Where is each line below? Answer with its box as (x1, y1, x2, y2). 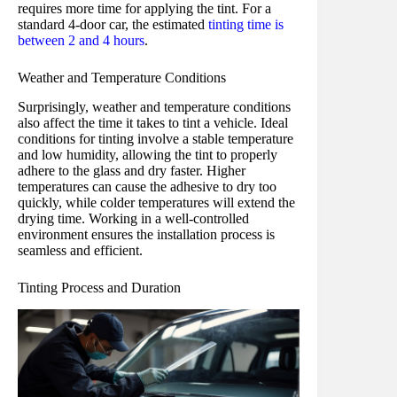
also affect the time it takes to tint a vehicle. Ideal (18, 114, 288, 130)
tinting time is (208, 17, 284, 32)
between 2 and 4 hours (18, 33, 144, 48)
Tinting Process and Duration (18, 279, 181, 295)
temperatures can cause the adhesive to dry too (18, 178, 276, 194)
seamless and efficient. (18, 242, 143, 258)
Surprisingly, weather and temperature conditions (18, 98, 291, 114)
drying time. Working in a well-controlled (18, 210, 249, 226)
